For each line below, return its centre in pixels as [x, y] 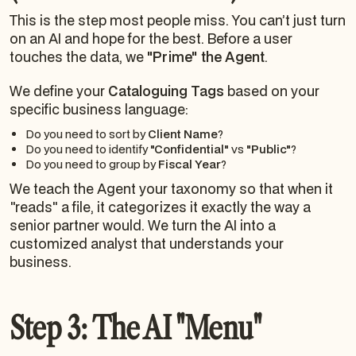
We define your [59, 91]
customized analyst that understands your [147, 243]
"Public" [268, 149]
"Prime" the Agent [206, 56]
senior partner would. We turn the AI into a [143, 225]
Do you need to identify [87, 149]
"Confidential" [189, 149]
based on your [272, 91]
